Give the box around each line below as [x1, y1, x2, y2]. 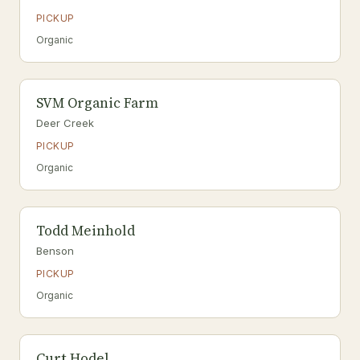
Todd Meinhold [36, 221, 135, 240]
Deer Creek [36, 117, 94, 129]
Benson [36, 244, 74, 257]
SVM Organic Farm [36, 93, 158, 112]
